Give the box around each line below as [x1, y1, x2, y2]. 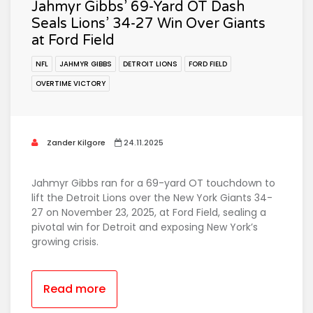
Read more [43, 281, 105, 298]
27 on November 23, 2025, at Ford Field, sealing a [31, 205, 266, 220]
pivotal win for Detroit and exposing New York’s [31, 220, 258, 235]
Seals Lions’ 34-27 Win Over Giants [31, 15, 265, 33]
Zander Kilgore [45, 137, 105, 149]
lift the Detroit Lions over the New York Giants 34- [31, 191, 272, 205]
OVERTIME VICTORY [36, 78, 105, 89]
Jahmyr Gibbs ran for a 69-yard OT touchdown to [31, 176, 275, 191]
